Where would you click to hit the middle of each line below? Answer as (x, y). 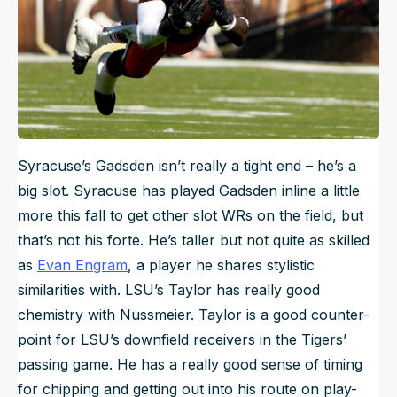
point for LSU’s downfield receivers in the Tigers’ (182, 340)
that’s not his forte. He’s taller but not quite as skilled (194, 241)
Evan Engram (82, 265)
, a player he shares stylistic (221, 265)
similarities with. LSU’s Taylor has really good (169, 290)
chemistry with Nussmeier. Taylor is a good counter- (194, 315)
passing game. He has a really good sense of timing (190, 365)
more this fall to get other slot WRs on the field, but (191, 216)
